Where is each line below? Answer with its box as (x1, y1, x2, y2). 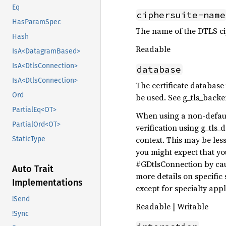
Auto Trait (12, 163, 53, 175)
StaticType (12, 135, 45, 144)
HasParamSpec (12, 18, 61, 27)
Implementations (12, 177, 83, 189)
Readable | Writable (136, 201, 208, 212)
